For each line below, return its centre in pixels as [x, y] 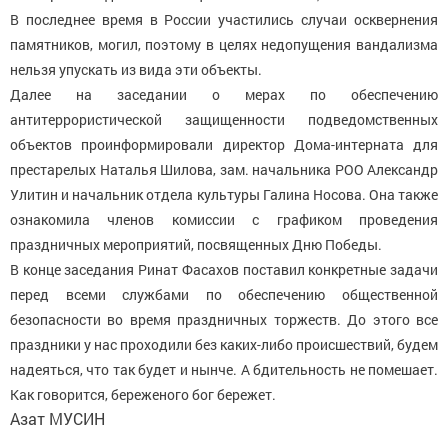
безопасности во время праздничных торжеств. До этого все [224, 319]
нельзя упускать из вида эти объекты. [136, 69]
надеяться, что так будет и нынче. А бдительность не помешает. [224, 369]
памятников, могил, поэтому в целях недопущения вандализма [224, 44]
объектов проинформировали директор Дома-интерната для [224, 144]
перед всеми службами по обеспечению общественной [224, 294]
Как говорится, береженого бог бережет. [143, 394]
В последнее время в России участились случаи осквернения [224, 19]
